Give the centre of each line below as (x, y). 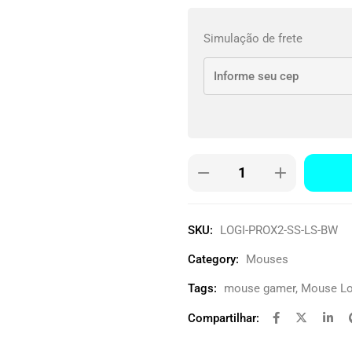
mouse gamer (260, 288)
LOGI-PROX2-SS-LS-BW (279, 230)
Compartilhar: (224, 318)
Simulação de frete (253, 38)
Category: (213, 259)
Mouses (267, 259)
